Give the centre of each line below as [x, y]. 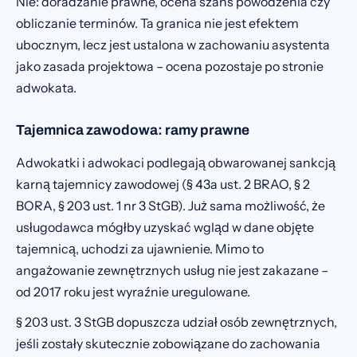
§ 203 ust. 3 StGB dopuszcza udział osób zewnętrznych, [177, 322]
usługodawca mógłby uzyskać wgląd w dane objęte [165, 227]
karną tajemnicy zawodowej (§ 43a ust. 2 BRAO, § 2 [163, 184]
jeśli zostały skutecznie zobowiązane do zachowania [168, 343]
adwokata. [46, 87]
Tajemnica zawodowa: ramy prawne [133, 131]
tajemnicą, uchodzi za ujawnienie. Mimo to [140, 248]
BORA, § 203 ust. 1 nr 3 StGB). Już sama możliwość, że [171, 205]
